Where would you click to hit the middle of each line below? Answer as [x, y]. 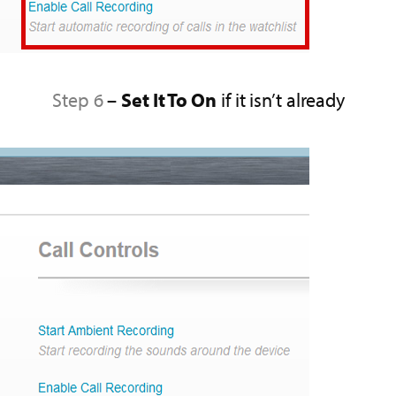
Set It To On [169, 99]
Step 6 [78, 99]
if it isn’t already [281, 99]
